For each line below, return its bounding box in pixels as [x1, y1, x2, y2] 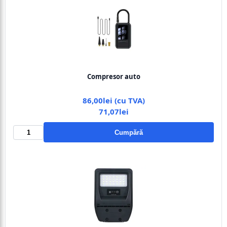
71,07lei [98, 106, 129, 117]
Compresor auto [87, 72, 140, 81]
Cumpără [115, 128, 143, 136]
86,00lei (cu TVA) [82, 95, 145, 105]
